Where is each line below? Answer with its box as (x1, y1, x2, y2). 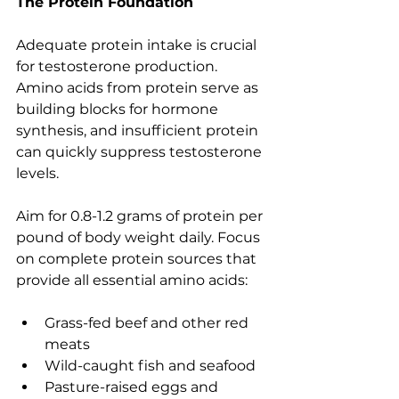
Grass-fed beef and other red (45, 314, 252, 332)
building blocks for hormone (16, 101, 222, 118)
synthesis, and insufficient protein (16, 122, 262, 140)
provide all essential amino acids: (16, 272, 248, 289)
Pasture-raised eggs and (45, 379, 222, 396)
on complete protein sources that (16, 250, 260, 268)
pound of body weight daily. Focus (16, 229, 264, 247)
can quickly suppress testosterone (16, 143, 265, 161)
